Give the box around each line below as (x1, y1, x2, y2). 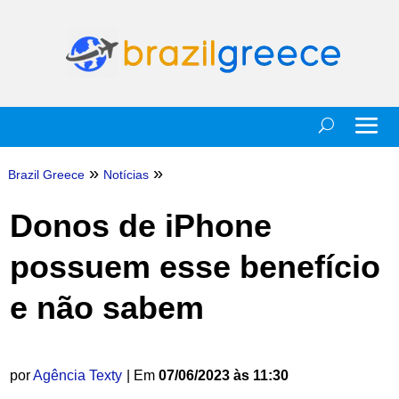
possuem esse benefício (9, 248, 380, 285)
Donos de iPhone (9, 208, 272, 244)
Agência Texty (32, 368, 122, 383)
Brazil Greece (7, 167, 85, 182)
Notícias (102, 167, 149, 182)
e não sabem (9, 289, 204, 326)
